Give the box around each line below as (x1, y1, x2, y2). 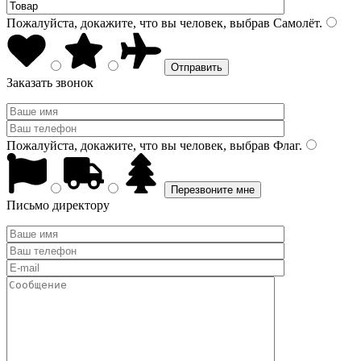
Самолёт (270, 16, 319, 30)
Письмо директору (6, 198, 110, 212)
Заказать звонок (6, 76, 93, 89)
